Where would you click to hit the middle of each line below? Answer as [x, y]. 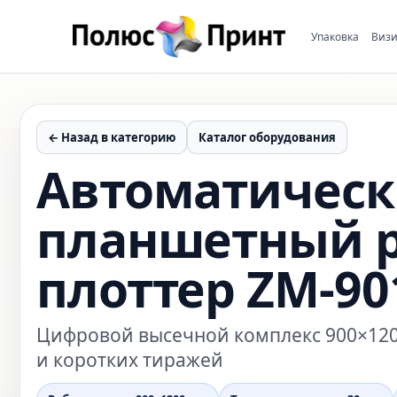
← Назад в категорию [112, 137]
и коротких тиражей [130, 360]
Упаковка [335, 36]
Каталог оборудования [267, 137]
